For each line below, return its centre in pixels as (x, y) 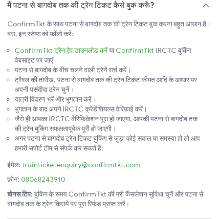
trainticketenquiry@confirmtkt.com (81, 165)
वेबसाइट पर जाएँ (34, 60)
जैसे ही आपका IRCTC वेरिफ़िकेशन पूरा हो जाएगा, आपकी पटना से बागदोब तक (106, 119)
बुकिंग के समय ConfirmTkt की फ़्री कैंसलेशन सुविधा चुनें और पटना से (118, 194)
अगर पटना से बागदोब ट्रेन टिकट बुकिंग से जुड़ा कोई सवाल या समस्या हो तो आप (107, 139)
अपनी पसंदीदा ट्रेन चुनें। (44, 90)
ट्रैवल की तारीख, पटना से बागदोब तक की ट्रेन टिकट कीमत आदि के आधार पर (106, 80)
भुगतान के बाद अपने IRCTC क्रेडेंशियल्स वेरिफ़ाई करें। (81, 109)
